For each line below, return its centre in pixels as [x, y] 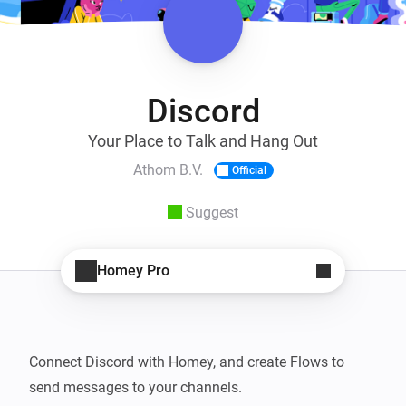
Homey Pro [133, 271]
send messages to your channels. [135, 387]
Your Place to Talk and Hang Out [203, 140]
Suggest [212, 212]
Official [249, 170]
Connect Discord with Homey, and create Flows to [187, 362]
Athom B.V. [168, 170]
